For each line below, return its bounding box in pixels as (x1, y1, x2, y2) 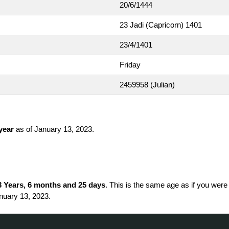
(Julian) (150, 80, 175, 89)
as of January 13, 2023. (14, 124, 94, 133)
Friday (120, 60, 141, 69)
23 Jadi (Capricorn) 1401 (120, 20, 202, 29)
